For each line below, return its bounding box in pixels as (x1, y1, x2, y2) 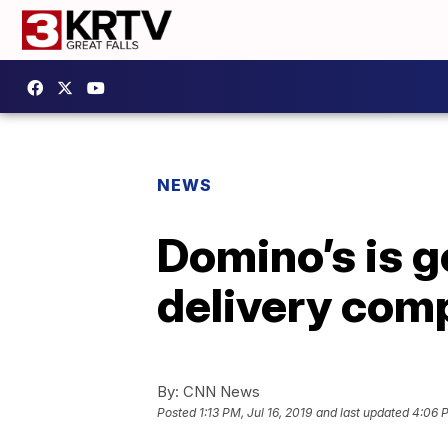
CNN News (179, 382, 260, 401)
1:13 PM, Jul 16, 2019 (199, 405, 312, 421)
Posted (157, 405, 199, 421)
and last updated (316, 405, 409, 421)
